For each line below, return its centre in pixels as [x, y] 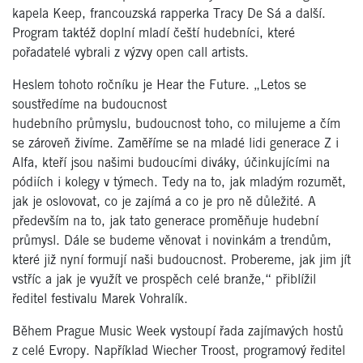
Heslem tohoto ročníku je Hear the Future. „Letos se [159, 85]
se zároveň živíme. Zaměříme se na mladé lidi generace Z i [175, 143]
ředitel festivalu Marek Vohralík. [100, 299]
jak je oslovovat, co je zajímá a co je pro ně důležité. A [164, 202]
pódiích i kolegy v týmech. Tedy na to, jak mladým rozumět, [179, 182]
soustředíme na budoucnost [90, 105]
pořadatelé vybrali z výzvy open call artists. [130, 53]
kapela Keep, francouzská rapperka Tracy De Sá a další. [169, 14]
